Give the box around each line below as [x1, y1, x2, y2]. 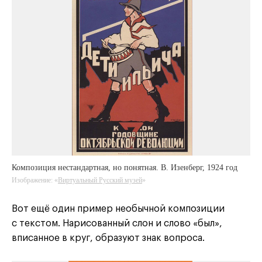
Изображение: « [12, 176, 58, 185]
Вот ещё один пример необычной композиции [12, 204, 225, 214]
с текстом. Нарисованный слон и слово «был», [12, 219, 222, 229]
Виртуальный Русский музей [58, 176, 142, 185]
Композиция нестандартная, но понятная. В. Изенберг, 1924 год [12, 163, 237, 173]
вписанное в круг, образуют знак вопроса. [12, 233, 205, 243]
